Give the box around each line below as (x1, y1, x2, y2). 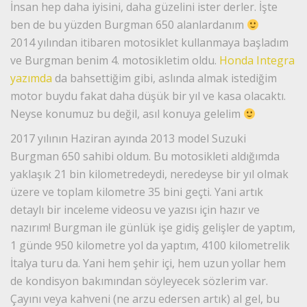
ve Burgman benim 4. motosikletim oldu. (10, 53, 219, 69)
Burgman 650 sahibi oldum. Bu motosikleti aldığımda (10, 149, 280, 164)
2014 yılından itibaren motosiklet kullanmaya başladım (10, 35, 288, 51)
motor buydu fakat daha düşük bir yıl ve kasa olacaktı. (10, 88, 286, 104)
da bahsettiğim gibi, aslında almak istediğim (52, 71, 277, 86)
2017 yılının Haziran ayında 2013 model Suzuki (10, 131, 246, 147)
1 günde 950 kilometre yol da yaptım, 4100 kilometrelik (10, 238, 290, 254)
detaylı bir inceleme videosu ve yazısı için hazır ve (10, 202, 260, 218)
